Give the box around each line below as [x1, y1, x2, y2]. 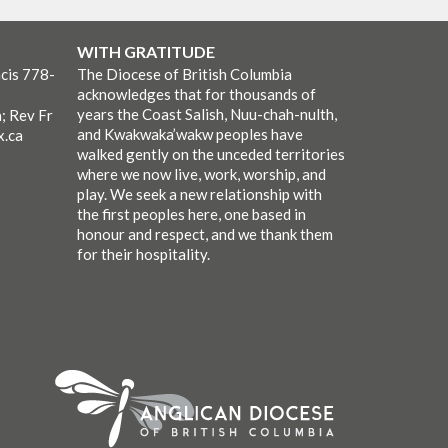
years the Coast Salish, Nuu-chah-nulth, [76, 105, 337, 124]
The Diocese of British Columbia [76, 65, 292, 84]
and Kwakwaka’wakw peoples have [76, 125, 303, 144]
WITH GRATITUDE [76, 42, 215, 62]
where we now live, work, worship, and [76, 165, 326, 184]
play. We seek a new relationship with [76, 185, 322, 204]
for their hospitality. [76, 245, 210, 264]
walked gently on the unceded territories [76, 145, 345, 164]
